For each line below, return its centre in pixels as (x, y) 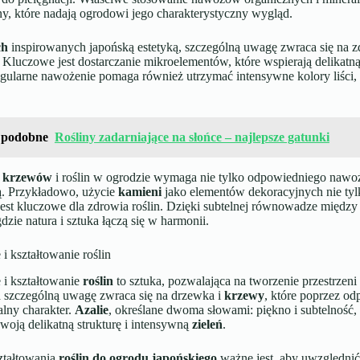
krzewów (27, 178)
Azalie (91, 309)
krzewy (244, 295)
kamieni (139, 192)
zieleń (207, 324)
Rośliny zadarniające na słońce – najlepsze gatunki (192, 137)
